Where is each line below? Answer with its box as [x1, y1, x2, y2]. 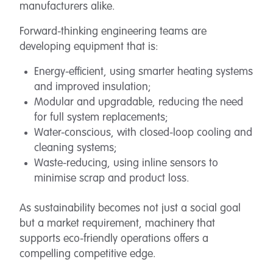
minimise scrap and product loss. [34, 173, 190, 184]
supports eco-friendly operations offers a [19, 233, 208, 244]
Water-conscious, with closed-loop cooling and [34, 127, 252, 138]
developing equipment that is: [19, 41, 158, 52]
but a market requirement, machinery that [19, 218, 215, 229]
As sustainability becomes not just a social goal [19, 203, 241, 214]
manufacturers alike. [19, 1, 115, 12]
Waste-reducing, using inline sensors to [34, 158, 218, 169]
